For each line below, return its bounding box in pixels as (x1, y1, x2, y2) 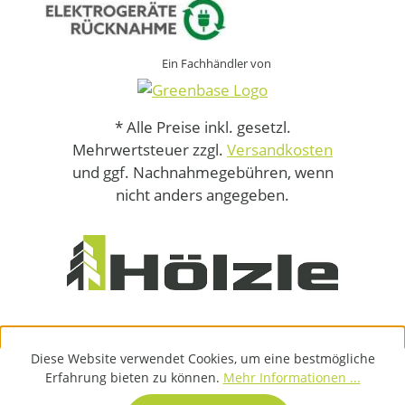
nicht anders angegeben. (116, 184, 289, 205)
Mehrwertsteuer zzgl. (72, 139, 227, 160)
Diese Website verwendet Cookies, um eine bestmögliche (30, 350, 375, 367)
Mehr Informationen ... (222, 369, 361, 386)
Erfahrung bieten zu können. (44, 369, 223, 386)
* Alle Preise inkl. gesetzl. (114, 117, 291, 137)
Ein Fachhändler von (161, 55, 271, 72)
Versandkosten (227, 139, 333, 160)
